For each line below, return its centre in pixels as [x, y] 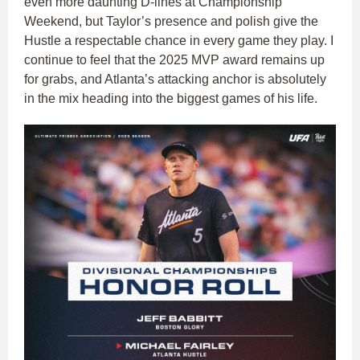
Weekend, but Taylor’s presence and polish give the [171, 22]
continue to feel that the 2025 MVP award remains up [174, 60]
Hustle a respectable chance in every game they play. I [179, 41]
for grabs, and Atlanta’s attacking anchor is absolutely [175, 80]
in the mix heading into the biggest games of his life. [172, 99]
